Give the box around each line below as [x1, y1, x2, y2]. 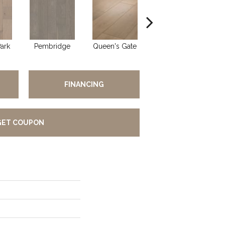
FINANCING [64, 80, 104, 88]
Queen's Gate [93, 42, 137, 50]
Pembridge [34, 42, 70, 50]
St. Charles [160, 42, 195, 50]
